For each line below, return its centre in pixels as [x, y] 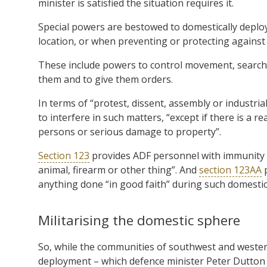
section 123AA [230, 170]
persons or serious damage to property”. [130, 131]
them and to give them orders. [105, 79]
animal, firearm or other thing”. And [119, 170]
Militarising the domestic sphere [139, 220]
